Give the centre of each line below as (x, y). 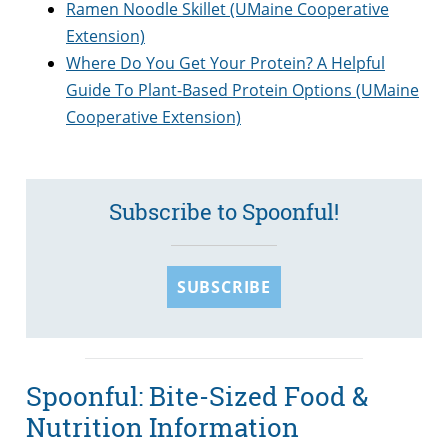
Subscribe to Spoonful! (224, 212)
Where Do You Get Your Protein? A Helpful (225, 63)
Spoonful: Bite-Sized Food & (197, 395)
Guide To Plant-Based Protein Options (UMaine (242, 90)
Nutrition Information (162, 426)
